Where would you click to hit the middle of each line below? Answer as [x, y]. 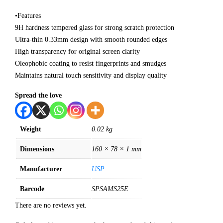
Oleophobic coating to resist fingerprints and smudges [91, 64]
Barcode [32, 189]
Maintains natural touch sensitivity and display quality [91, 76]
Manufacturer [41, 169]
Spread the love [38, 96]
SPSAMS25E [110, 189]
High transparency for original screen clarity [77, 52]
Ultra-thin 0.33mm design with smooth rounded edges [91, 40]
